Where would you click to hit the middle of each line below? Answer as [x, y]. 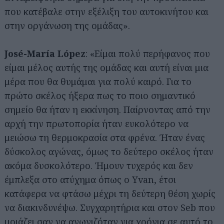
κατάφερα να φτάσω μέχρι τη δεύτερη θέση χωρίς [110, 193]
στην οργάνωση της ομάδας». [67, 25]
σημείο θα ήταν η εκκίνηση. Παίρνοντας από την [107, 109]
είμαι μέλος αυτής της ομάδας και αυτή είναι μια [106, 67]
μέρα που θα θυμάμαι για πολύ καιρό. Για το [98, 81]
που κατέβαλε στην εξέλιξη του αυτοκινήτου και [106, 11]
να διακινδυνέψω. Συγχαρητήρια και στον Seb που [110, 207]
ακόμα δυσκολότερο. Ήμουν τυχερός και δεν [99, 165]
